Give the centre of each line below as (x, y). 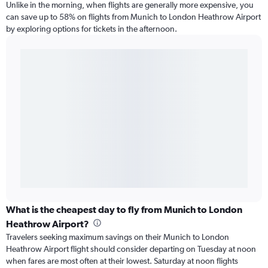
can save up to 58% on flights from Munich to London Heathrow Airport (133, 17)
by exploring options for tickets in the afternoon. (92, 29)
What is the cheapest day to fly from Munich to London (124, 210)
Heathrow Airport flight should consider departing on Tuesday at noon (131, 249)
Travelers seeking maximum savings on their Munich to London (118, 237)
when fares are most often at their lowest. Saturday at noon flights (122, 261)
